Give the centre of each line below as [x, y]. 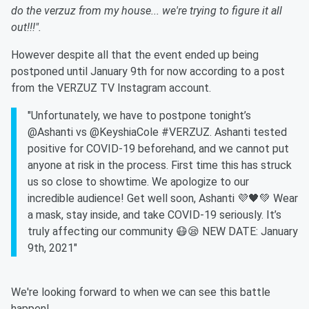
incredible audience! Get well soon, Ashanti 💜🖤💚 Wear [163, 199]
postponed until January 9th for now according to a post [148, 72]
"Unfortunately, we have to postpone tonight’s [139, 116]
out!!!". [26, 28]
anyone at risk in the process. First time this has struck [160, 166]
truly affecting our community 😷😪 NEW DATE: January [163, 232]
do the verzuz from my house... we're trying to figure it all [147, 11]
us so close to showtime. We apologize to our [138, 182]
